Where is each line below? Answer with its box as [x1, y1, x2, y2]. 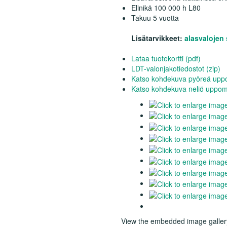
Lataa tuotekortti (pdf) [131, 53, 201, 63]
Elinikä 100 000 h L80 [131, 2, 201, 13]
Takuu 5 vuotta [131, 12, 179, 23]
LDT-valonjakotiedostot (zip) [131, 63, 220, 73]
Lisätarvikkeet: [131, 32, 184, 43]
